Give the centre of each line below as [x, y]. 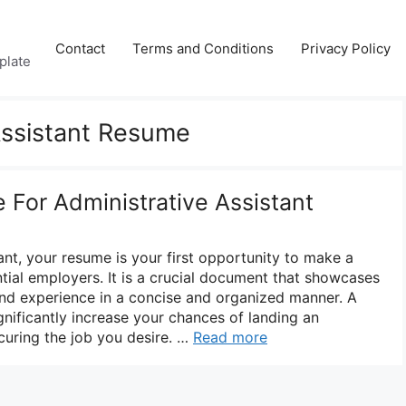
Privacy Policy [346, 48]
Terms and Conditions [203, 48]
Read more [230, 337]
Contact [80, 48]
